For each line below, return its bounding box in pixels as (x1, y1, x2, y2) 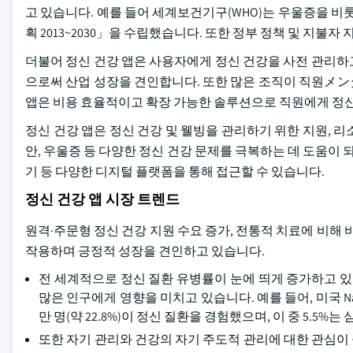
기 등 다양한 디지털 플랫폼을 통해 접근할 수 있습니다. (25, 163, 325, 180)
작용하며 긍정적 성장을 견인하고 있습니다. (25, 243, 265, 259)
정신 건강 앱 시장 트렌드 (25, 190, 180, 208)
